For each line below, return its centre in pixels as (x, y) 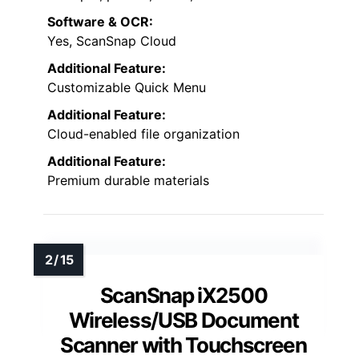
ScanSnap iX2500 (184, 296)
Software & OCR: (100, 22)
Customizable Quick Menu (127, 88)
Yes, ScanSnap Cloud (112, 41)
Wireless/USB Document (184, 321)
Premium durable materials (128, 181)
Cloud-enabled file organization (143, 134)
